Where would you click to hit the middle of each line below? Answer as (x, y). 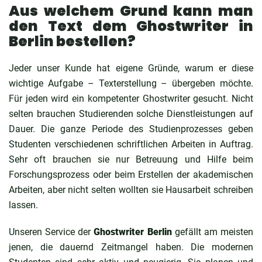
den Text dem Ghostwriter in (131, 26)
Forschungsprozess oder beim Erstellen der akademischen (131, 174)
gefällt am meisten (213, 232)
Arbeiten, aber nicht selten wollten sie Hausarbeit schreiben (131, 189)
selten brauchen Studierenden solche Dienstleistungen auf (131, 113)
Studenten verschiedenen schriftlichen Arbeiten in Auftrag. (131, 144)
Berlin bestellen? (72, 41)
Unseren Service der (51, 232)
